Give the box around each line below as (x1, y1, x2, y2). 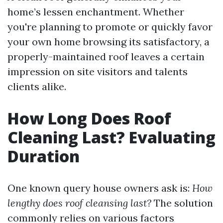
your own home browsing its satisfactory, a (7, 35, 210, 48)
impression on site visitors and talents (7, 65, 188, 78)
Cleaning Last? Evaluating (7, 126, 216, 148)
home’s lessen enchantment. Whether (7, 5, 184, 18)
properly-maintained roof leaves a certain (7, 50, 205, 63)
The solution (151, 197, 213, 209)
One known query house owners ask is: (7, 182, 192, 194)
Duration (7, 145, 80, 167)
